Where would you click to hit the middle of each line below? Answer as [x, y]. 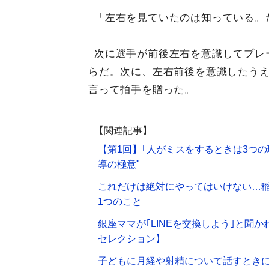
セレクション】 [131, 239]
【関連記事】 [123, 131]
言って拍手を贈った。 [142, 90]
